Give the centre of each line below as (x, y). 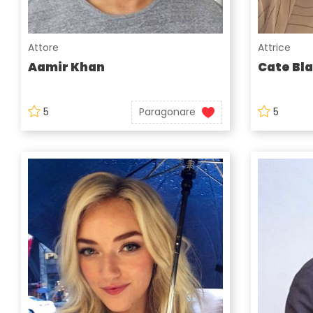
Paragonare (168, 112)
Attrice (274, 48)
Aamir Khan (66, 67)
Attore (43, 48)
